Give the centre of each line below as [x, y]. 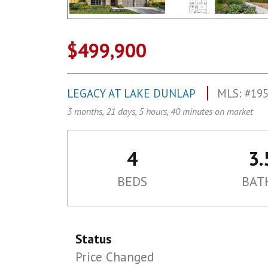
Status [94, 239]
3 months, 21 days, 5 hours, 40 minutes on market [160, 111]
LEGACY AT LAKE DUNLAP [133, 93]
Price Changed [115, 257]
